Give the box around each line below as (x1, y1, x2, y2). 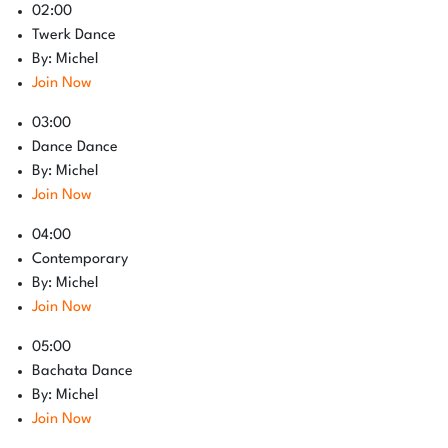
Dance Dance (32, 140, 118, 155)
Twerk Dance (32, 28, 116, 43)
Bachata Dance (32, 364, 133, 379)
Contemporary (32, 252, 128, 267)
